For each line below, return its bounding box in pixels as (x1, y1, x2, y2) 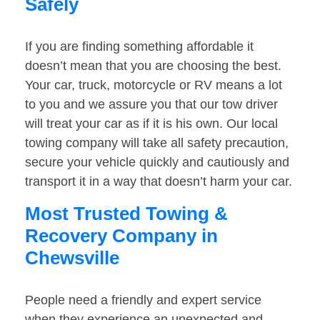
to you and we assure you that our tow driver (25, 97, 278, 112)
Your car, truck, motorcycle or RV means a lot (25, 78, 282, 93)
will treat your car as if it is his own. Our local (25, 116, 278, 131)
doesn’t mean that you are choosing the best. (25, 59, 281, 74)
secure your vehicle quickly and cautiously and (25, 155, 289, 170)
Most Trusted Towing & (25, 203, 228, 225)
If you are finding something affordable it (25, 39, 254, 54)
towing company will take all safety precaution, (25, 136, 289, 151)
